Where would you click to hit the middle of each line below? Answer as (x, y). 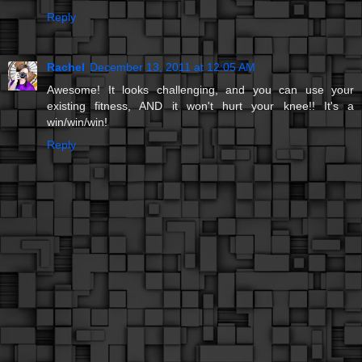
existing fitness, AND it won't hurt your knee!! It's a (200, 105)
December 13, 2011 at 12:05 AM (173, 67)
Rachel (66, 67)
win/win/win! (77, 122)
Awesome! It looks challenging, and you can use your (200, 89)
